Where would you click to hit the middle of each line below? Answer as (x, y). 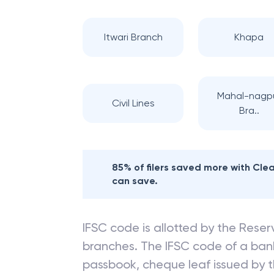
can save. (135, 181)
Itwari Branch (133, 37)
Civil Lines (133, 103)
